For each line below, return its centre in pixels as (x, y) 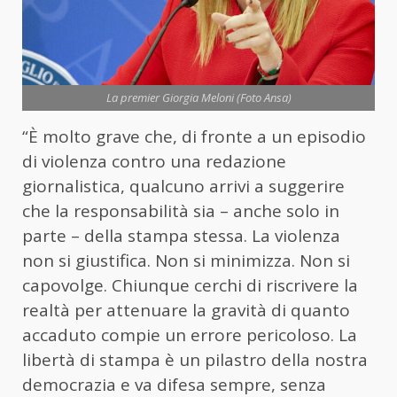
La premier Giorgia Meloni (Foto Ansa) (198, 98)
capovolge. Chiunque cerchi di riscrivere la (190, 286)
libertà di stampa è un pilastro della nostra (195, 360)
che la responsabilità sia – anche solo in (181, 211)
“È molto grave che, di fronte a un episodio (194, 137)
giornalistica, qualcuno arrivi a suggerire (183, 187)
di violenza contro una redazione (154, 162)
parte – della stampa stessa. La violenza (181, 236)
